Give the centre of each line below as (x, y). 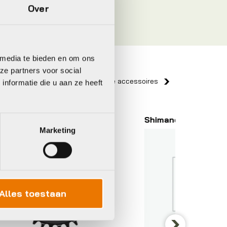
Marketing (58, 130)
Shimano (69, 120)
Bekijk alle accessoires (121, 81)
